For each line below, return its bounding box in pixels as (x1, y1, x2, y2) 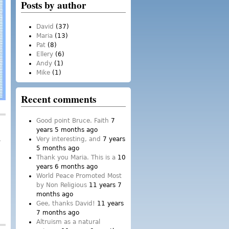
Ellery (36, 51, 53, 58)
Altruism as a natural (36, 218, 100, 225)
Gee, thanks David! (36, 200, 95, 207)
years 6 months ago (36, 163, 98, 170)
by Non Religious (36, 181, 87, 189)
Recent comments (21, 92, 96, 106)
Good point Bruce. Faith (36, 117, 109, 124)
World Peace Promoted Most (36, 172, 122, 179)
